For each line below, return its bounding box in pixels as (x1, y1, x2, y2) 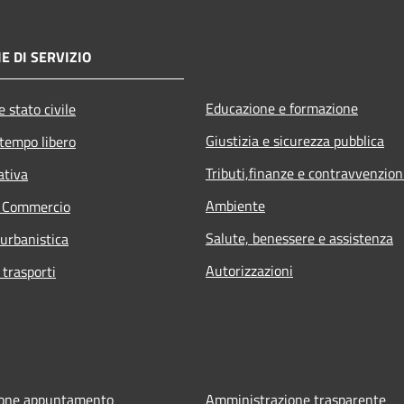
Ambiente (206, 194, 265, 216)
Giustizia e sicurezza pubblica (206, 129, 384, 151)
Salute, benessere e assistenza (206, 226, 393, 249)
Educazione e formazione (206, 96, 358, 119)
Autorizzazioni (206, 259, 293, 281)
